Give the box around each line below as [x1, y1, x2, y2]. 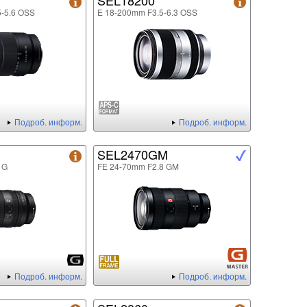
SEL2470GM [97, 145, 168, 164]
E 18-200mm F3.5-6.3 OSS [97, 6, 197, 19]
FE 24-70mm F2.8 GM [97, 160, 179, 173]
